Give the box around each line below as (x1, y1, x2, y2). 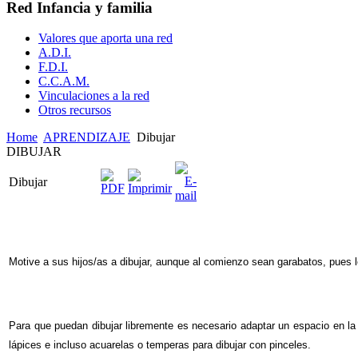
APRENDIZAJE (43, 130, 130, 145)
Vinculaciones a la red (38, 89, 149, 103)
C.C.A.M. (38, 74, 89, 89)
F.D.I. (38, 60, 68, 74)
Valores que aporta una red (38, 31, 173, 46)
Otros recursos (38, 103, 111, 117)
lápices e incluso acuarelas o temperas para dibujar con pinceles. (9, 339, 311, 352)
